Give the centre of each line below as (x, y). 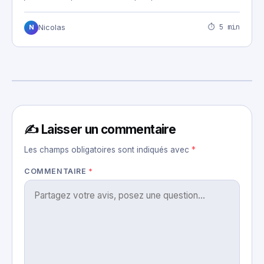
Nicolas (52, 27)
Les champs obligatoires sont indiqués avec (108, 149)
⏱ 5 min (224, 27)
